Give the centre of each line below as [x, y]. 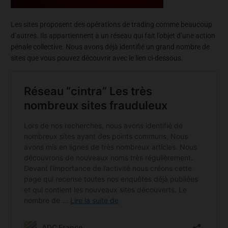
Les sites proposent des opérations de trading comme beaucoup [111, 24]
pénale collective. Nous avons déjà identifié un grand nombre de [110, 47]
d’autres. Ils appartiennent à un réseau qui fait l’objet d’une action [113, 35]
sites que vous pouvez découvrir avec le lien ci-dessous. [97, 58]
